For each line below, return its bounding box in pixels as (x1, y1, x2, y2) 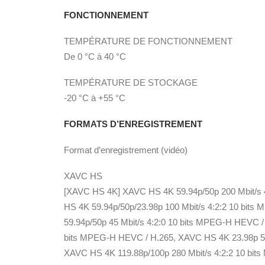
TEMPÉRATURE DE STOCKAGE (64, 77, 198, 88)
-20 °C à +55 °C (64, 93, 125, 103)
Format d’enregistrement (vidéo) (64, 145, 188, 155)
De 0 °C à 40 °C (64, 51, 126, 62)
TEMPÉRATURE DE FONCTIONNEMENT (64, 36, 232, 46)
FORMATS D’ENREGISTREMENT (64, 119, 202, 129)
